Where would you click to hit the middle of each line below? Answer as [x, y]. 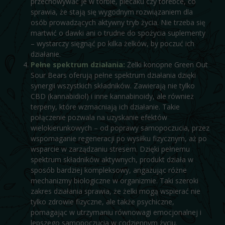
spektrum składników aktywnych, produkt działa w [112, 159]
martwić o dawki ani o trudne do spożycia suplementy [118, 33]
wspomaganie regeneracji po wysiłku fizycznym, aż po [119, 138]
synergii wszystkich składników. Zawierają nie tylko [113, 85]
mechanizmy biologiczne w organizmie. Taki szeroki [114, 180]
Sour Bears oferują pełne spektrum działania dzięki [113, 75]
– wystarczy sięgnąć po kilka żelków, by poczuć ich [112, 43]
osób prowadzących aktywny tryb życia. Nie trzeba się [118, 22]
